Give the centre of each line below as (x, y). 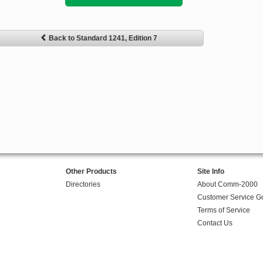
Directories (83, 185)
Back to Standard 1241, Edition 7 (103, 38)
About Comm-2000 (227, 185)
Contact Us (215, 223)
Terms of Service (223, 210)
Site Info (210, 172)
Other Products (91, 172)
